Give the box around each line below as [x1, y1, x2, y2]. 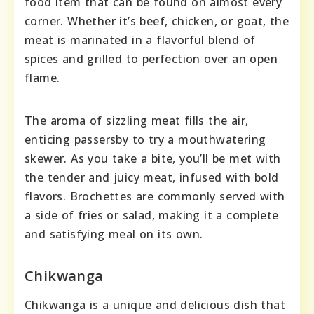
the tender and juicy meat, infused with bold [25, 169, 279, 185]
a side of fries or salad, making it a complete [25, 207, 279, 223]
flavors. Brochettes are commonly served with [25, 188, 285, 204]
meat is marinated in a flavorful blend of [25, 32, 256, 48]
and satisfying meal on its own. [25, 226, 203, 242]
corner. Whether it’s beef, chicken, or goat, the [25, 13, 289, 29]
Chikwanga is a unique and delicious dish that [25, 296, 285, 313]
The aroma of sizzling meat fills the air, [25, 112, 249, 128]
